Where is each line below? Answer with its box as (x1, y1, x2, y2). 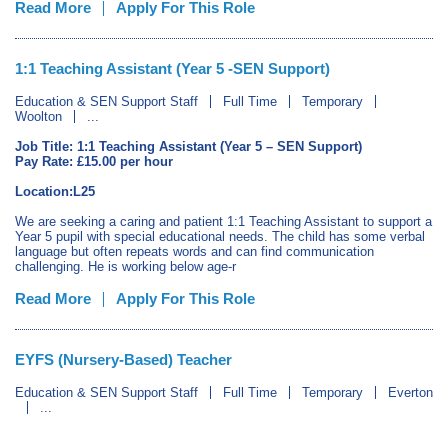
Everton (388, 385, 433, 400)
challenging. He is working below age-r (15, 259, 236, 274)
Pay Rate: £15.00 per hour (15, 154, 173, 169)
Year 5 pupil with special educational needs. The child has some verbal (15, 229, 425, 244)
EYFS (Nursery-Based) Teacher (15, 351, 232, 368)
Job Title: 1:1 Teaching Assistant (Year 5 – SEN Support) (15, 139, 362, 154)
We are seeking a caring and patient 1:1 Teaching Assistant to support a (15, 214, 432, 229)
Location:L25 (15, 184, 95, 199)
